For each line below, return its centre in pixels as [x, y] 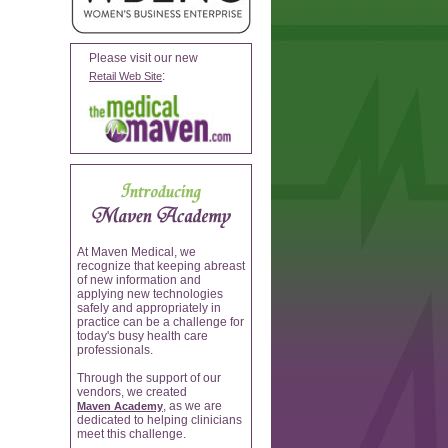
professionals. [115, 350]
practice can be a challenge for [160, 322]
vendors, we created [132, 392]
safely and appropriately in [149, 308]
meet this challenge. [131, 434]
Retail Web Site [125, 76]
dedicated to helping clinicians [159, 420]
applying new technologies [150, 294]
